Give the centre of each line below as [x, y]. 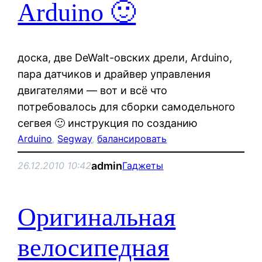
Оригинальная [97, 218]
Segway [75, 138]
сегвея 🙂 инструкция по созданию [108, 123]
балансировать [132, 138]
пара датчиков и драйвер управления [114, 74]
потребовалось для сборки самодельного [127, 106]
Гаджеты [143, 166]
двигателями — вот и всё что [93, 90]
